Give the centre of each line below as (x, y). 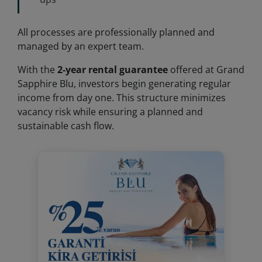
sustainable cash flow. (66, 126)
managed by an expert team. (81, 46)
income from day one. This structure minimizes (122, 98)
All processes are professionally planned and (116, 32)
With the (37, 70)
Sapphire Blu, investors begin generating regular (124, 84)
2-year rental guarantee (113, 70)
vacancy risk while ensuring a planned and (110, 112)
